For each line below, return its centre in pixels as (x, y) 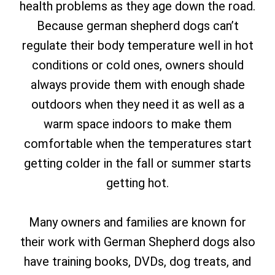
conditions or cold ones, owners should (137, 65)
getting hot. (137, 183)
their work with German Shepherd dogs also (137, 242)
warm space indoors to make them (137, 124)
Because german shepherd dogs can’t (137, 26)
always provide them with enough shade (137, 85)
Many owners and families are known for (137, 222)
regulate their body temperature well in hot (137, 45)
